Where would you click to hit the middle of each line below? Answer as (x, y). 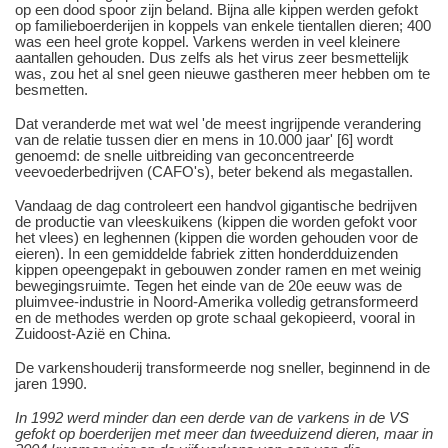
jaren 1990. (51, 384)
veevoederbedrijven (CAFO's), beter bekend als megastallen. (214, 172)
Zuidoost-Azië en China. (93, 334)
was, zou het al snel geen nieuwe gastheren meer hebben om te (222, 74)
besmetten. (51, 90)
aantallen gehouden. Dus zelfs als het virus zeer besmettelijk (212, 58)
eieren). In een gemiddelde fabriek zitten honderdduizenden (206, 254)
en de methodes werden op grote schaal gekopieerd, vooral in (215, 318)
